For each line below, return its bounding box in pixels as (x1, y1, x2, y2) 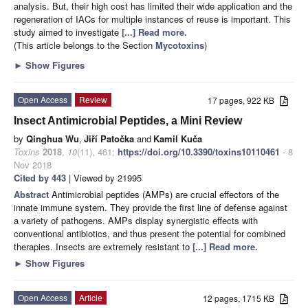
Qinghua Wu (26, 131, 79, 145)
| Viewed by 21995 (66, 170, 142, 184)
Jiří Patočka (84, 131, 134, 145)
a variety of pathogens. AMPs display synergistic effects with (14, 213, 258, 227)
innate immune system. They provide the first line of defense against (14, 200, 287, 214)
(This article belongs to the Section (14, 38, 155, 52)
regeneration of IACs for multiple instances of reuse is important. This (14, 12, 291, 25)
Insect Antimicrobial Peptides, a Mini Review (14, 114, 242, 126)
